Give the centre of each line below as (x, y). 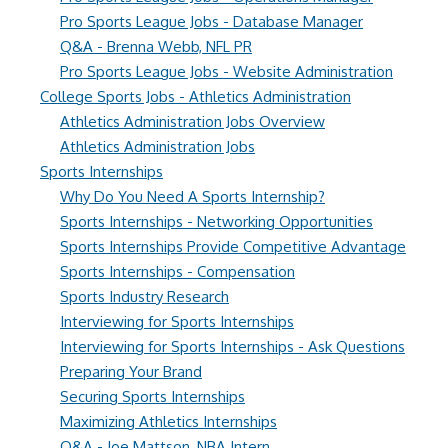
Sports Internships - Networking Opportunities (216, 221)
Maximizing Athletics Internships (168, 421)
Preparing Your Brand (131, 371)
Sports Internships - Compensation (177, 271)
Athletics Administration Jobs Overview (192, 121)
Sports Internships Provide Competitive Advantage (233, 246)
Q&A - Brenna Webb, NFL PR (156, 46)
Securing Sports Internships (152, 396)
